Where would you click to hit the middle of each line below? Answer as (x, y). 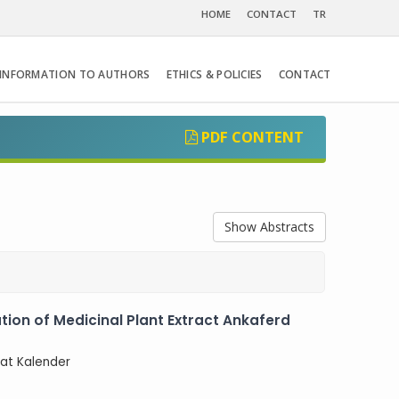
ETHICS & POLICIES (214, 74)
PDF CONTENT (250, 137)
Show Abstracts (269, 227)
